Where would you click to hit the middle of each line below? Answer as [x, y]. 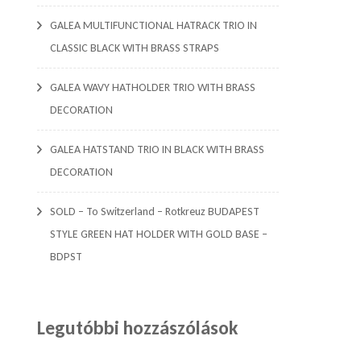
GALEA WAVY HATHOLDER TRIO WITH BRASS [153, 87]
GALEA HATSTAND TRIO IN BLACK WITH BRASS [157, 149]
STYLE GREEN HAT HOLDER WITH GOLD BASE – [159, 234]
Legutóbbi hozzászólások [137, 327]
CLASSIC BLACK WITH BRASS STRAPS [135, 48]
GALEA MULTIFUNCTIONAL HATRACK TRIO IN [154, 25]
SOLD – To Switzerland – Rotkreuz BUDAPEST [155, 211]
